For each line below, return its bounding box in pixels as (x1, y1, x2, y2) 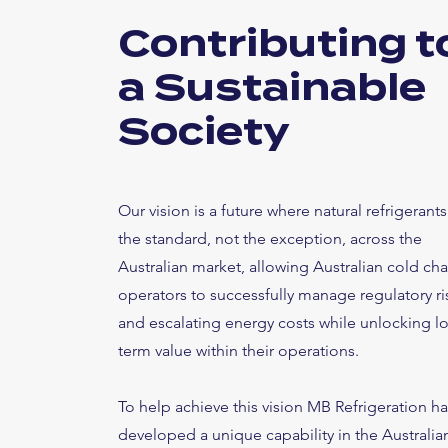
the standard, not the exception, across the (118, 229, 422, 248)
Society (118, 109, 290, 153)
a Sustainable (118, 65, 426, 109)
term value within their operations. (118, 341, 363, 360)
